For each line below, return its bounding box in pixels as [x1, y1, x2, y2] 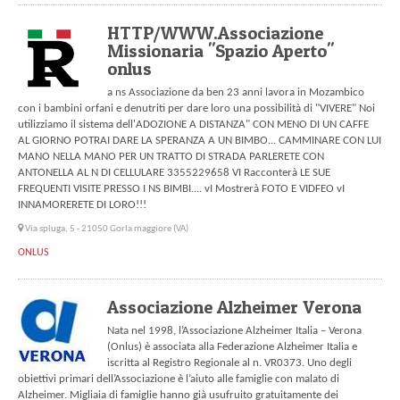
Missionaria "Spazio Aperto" [107, 39, 334, 62]
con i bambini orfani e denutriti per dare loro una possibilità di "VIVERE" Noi [18, 103, 375, 115]
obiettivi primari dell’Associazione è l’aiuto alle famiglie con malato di [18, 373, 339, 386]
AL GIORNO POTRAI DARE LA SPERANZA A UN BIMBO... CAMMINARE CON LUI [18, 135, 381, 147]
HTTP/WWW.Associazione [107, 21, 323, 45]
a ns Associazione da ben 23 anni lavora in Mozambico [107, 87, 364, 99]
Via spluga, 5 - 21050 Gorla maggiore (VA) [25, 224, 188, 235]
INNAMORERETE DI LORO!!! [18, 199, 146, 212]
